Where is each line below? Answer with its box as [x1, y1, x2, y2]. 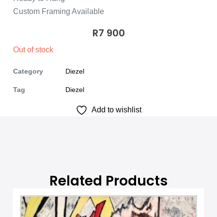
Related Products [49, 171, 168, 190]
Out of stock [13, 46, 53, 54]
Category [13, 67, 43, 76]
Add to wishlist [92, 106, 141, 114]
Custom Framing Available [13, 7, 104, 16]
